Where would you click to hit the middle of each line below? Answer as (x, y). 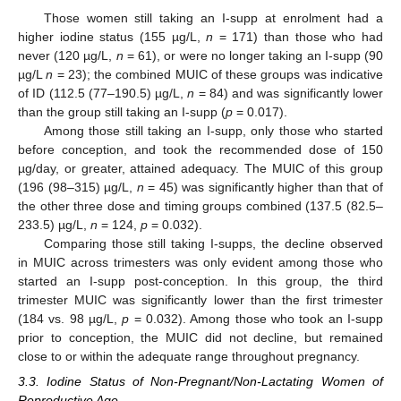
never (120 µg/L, (67, 56)
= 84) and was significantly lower (289, 94)
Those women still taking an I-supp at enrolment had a (213, 18)
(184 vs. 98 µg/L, (70, 319)
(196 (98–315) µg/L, (77, 188)
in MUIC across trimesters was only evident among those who (200, 263)
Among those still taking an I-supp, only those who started (213, 131)
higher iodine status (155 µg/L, (112, 37)
